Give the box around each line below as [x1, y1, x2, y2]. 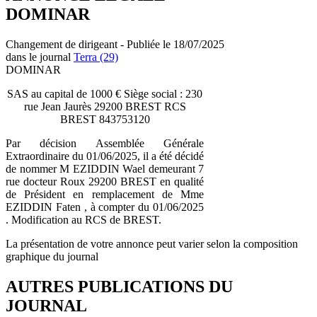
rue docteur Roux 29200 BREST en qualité [6, 175, 204, 188]
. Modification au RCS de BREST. [6, 213, 161, 226]
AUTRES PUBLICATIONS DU [6, 277, 233, 296]
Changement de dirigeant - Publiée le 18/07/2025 [6, 38, 224, 50]
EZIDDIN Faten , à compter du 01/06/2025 [6, 200, 204, 213]
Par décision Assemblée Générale [6, 137, 204, 149]
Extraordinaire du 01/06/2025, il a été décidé [6, 149, 204, 162]
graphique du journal [6, 250, 98, 263]
